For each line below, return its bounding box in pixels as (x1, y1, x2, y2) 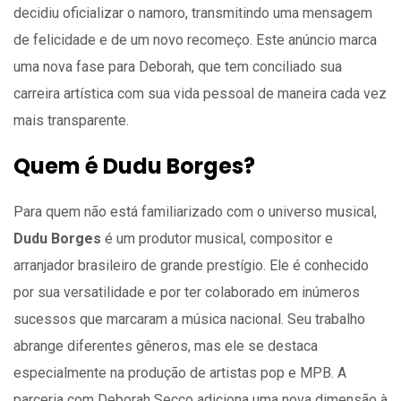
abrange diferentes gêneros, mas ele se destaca (13, 337, 318, 354)
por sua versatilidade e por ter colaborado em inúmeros (13, 283, 360, 301)
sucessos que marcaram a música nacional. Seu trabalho (13, 310, 365, 328)
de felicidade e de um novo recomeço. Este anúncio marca (13, 30, 377, 48)
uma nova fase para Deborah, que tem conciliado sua (13, 57, 342, 75)
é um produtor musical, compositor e (101, 229, 333, 247)
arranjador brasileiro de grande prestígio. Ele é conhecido (13, 256, 369, 274)
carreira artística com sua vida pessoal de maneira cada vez (13, 84, 387, 102)
